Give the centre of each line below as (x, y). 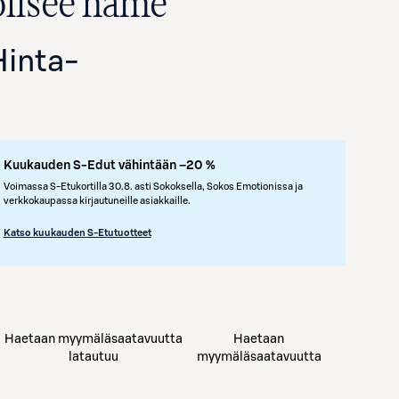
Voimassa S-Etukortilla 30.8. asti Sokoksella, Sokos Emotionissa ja (153, 187)
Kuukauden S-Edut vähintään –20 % (109, 166)
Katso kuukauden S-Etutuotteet (77, 233)
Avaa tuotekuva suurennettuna (318, 216)
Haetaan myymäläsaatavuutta (93, 339)
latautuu (93, 357)
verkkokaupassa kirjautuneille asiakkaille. (97, 201)
